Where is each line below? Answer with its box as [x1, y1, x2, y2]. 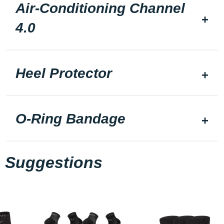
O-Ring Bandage [15, 111, 125, 126]
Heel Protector [15, 65, 112, 81]
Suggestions [5, 153, 102, 171]
